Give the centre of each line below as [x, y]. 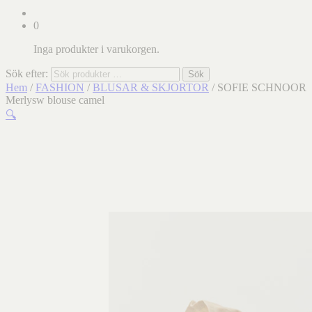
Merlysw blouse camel [55, 100]
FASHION [60, 87]
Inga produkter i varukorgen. [96, 49]
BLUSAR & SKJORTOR [151, 87]
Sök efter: [27, 73]
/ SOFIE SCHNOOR [258, 87]
